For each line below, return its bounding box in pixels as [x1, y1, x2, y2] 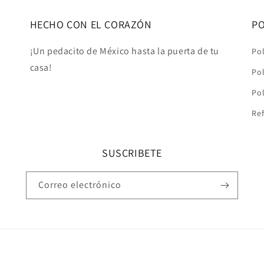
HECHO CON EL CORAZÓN [29, 18, 152, 31]
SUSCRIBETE [102, 146, 162, 160]
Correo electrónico [38, 179, 121, 191]
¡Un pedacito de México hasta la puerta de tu [29, 45, 220, 57]
